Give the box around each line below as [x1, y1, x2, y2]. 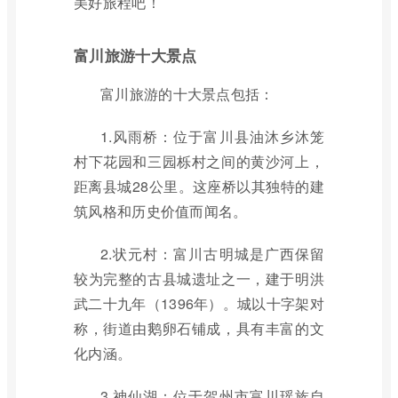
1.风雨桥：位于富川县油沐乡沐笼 [100, 126, 324, 147]
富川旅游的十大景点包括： [100, 84, 275, 104]
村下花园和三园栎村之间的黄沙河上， [74, 151, 324, 171]
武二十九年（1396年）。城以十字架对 [74, 293, 324, 314]
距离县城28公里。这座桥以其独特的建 [74, 176, 324, 196]
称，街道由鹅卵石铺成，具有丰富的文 [74, 318, 324, 338]
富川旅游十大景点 [74, 44, 197, 66]
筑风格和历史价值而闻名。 [74, 201, 248, 221]
